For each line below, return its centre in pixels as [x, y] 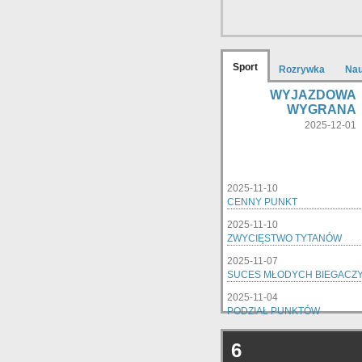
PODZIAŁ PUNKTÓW [273, 311]
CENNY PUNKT [262, 202]
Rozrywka [301, 69]
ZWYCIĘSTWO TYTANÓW [284, 238]
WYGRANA [321, 109]
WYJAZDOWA [313, 95]
